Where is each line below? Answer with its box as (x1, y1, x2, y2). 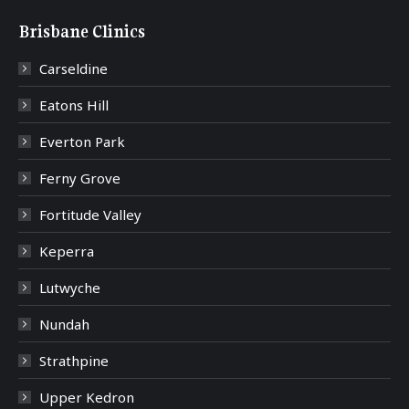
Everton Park (39, 132, 125, 152)
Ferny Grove (39, 169, 121, 188)
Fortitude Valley (39, 205, 142, 225)
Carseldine (39, 59, 108, 79)
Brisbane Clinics (18, 21, 145, 43)
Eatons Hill (39, 96, 109, 115)
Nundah (39, 315, 89, 334)
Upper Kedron (39, 388, 134, 407)
